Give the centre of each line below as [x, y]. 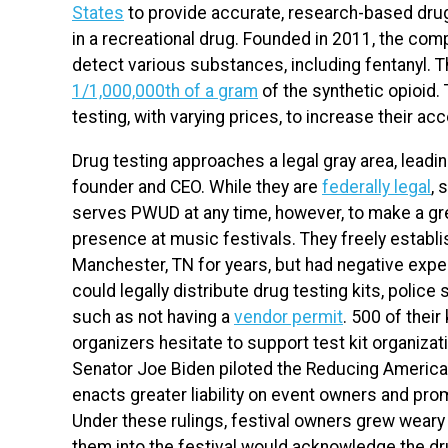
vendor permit [288, 316]
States [98, 12]
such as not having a [153, 316]
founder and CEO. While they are [197, 186]
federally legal [376, 186]
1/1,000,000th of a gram [165, 90]
